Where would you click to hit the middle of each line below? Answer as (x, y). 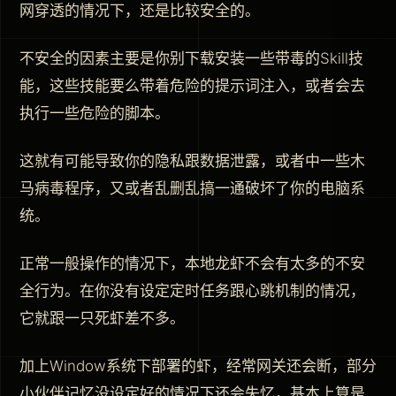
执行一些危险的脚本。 (95, 113)
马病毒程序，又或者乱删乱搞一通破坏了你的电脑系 (192, 188)
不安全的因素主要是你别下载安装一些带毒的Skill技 (191, 58)
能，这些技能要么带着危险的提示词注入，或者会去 (192, 85)
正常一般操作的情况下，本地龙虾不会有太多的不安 (192, 263)
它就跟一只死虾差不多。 (102, 318)
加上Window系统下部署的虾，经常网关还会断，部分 (198, 366)
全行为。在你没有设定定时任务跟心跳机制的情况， (192, 290)
